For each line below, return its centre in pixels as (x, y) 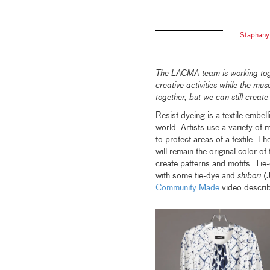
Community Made (187, 188)
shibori (249, 176)
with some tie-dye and (196, 176)
